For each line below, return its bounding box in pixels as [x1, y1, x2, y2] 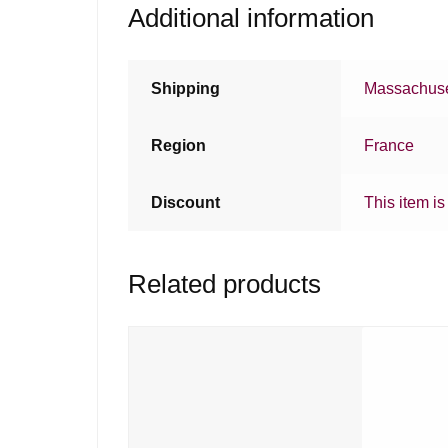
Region [151, 136, 207, 154]
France [364, 136, 415, 154]
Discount [151, 193, 221, 211]
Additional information [128, 3, 375, 32]
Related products [128, 270, 322, 299]
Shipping [151, 79, 221, 97]
